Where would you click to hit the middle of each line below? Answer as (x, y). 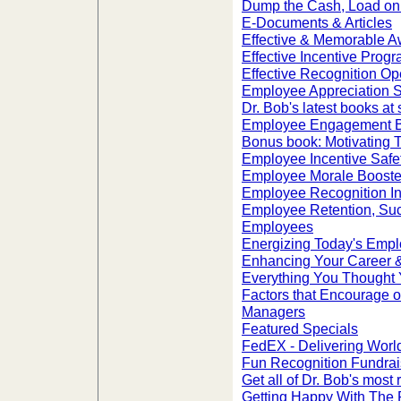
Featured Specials (300, 328)
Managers (273, 311)
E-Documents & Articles (317, 22)
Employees (277, 226)
